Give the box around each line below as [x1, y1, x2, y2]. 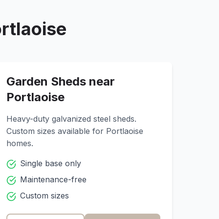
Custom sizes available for [6, 126, 107, 136]
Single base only [20, 158, 82, 168]
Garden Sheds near [6, 74, 115, 88]
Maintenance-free [20, 175, 87, 184]
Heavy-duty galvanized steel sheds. [6, 114, 137, 124]
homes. [6, 138, 34, 148]
